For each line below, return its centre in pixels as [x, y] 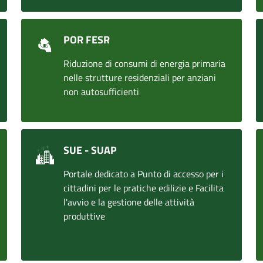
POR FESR [87, 40]
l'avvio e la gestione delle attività [129, 202]
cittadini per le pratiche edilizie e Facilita [144, 188]
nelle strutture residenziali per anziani [140, 77]
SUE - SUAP [90, 150]
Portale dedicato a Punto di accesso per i [144, 174]
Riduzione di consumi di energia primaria [144, 63]
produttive [84, 216]
